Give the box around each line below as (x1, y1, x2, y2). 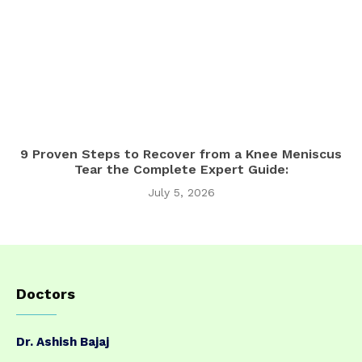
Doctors (16, 284, 75, 302)
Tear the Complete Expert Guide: (74, 161, 288, 177)
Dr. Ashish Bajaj (16, 334, 109, 349)
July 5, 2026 (147, 185, 215, 199)
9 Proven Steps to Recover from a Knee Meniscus (20, 145, 342, 162)
